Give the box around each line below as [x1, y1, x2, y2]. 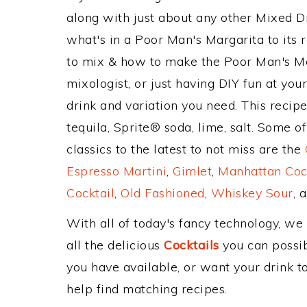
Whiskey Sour [210, 185, 293, 201]
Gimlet [173, 163, 212, 179]
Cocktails [164, 237, 219, 253]
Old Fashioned [121, 185, 205, 201]
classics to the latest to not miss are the [66, 141, 305, 157]
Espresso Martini [66, 163, 167, 179]
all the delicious [66, 237, 164, 253]
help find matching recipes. [66, 281, 228, 297]
